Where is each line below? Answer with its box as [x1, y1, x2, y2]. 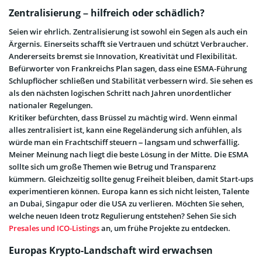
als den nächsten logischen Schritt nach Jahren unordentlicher [9, 88, 232, 99]
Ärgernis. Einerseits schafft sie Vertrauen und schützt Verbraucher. [9, 39, 249, 50]
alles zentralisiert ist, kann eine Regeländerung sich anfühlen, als [9, 125, 242, 136]
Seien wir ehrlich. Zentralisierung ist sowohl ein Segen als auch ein [9, 26, 247, 37]
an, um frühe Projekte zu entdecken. [99, 223, 230, 234]
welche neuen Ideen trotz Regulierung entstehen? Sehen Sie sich [9, 211, 236, 222]
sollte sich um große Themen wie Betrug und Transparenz [9, 161, 216, 173]
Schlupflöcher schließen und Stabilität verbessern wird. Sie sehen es [9, 75, 253, 87]
